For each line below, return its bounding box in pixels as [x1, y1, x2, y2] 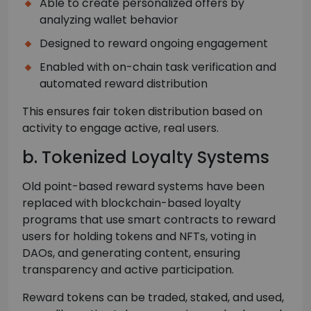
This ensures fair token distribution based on [22, 103, 262, 120]
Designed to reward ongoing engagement [40, 35, 268, 52]
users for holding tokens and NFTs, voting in [22, 228, 256, 245]
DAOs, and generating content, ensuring [22, 245, 240, 262]
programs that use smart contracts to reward [22, 212, 276, 228]
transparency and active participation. [22, 262, 234, 278]
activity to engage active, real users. [22, 120, 219, 137]
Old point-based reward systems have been [22, 178, 264, 195]
